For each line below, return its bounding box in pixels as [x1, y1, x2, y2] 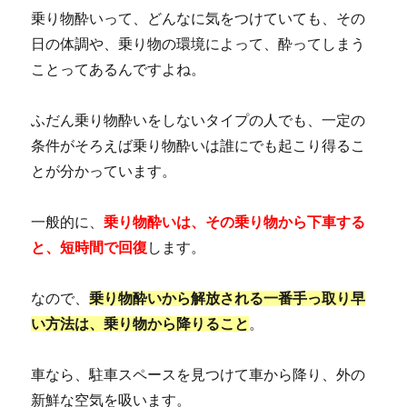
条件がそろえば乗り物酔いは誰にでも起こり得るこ [31, 137, 366, 154]
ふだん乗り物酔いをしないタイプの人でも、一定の [31, 112, 366, 128]
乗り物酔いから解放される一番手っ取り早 [89, 290, 366, 306]
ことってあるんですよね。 [31, 61, 206, 77]
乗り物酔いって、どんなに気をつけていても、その [31, 10, 366, 26]
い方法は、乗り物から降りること [31, 315, 250, 332]
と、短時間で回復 [31, 239, 148, 255]
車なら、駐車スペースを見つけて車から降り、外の [31, 366, 366, 382]
